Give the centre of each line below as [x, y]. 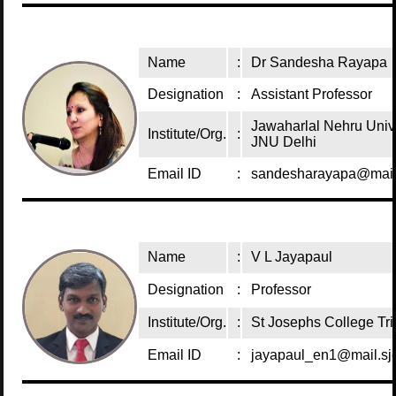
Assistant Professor [312, 94]
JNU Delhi [284, 142]
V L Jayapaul [292, 257]
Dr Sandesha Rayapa [320, 62]
